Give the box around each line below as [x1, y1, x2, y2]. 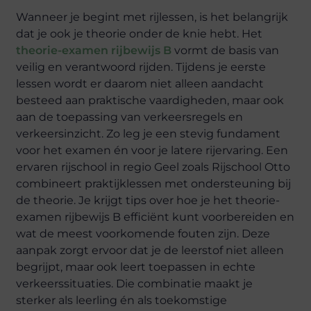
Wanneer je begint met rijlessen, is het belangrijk [16, 10, 289, 24]
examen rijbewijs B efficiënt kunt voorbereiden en [16, 210, 295, 224]
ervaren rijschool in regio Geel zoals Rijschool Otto [16, 160, 291, 174]
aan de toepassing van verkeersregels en [16, 110, 244, 124]
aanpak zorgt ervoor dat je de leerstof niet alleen [16, 243, 285, 257]
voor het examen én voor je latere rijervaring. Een [16, 143, 289, 157]
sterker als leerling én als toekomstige [16, 293, 228, 307]
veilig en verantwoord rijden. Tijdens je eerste [16, 60, 267, 74]
